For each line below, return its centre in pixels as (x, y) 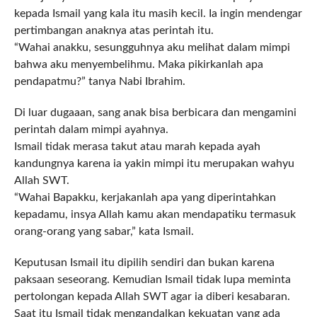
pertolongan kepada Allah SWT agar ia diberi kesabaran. (152, 297)
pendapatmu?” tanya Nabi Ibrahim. (99, 82)
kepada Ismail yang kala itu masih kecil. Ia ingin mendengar (158, 14)
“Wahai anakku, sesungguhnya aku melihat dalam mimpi (152, 48)
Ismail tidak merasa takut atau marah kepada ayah (137, 147)
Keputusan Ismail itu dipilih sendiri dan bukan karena (144, 263)
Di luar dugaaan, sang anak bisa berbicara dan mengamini (155, 113)
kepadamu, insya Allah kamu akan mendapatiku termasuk (155, 215)
